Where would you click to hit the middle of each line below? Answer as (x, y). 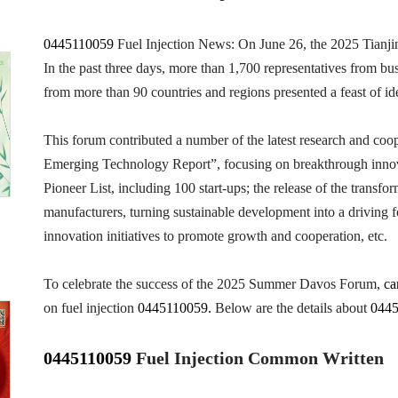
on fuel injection (90, 308)
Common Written (315, 358)
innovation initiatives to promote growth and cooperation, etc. (215, 236)
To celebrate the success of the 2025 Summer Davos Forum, (213, 284)
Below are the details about (291, 308)
